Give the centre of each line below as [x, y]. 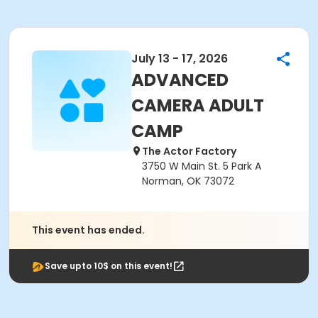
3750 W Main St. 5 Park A [202, 166]
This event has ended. [88, 230]
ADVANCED [180, 80]
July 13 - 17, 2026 [180, 59]
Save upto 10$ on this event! [109, 266]
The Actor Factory [189, 151]
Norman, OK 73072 [188, 181]
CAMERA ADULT [198, 105]
